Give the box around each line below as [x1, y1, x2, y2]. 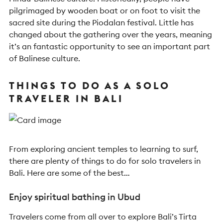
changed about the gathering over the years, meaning [9, 29, 212, 39]
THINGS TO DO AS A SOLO [9, 79, 170, 92]
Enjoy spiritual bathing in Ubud [9, 191, 140, 203]
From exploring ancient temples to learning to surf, [9, 144, 198, 154]
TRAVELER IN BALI [9, 92, 123, 105]
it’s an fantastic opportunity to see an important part [9, 41, 210, 51]
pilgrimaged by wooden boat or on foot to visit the [9, 5, 200, 15]
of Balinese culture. [9, 53, 82, 63]
